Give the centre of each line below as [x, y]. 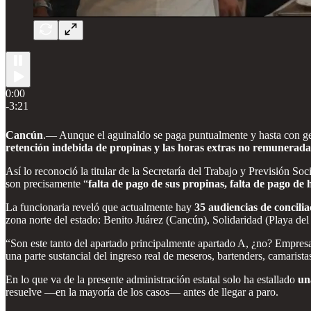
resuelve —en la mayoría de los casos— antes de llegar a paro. [142, 292]
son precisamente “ [47, 183]
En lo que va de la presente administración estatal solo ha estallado [152, 279]
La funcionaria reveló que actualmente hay [100, 207]
